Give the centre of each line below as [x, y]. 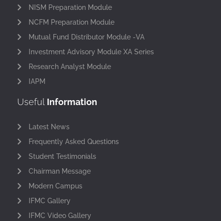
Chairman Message [59, 171]
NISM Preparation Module [70, 7]
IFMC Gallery [49, 201]
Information [72, 102]
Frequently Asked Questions [74, 141]
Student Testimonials [62, 156]
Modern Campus [55, 186]
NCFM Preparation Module [71, 22]
